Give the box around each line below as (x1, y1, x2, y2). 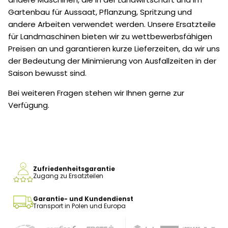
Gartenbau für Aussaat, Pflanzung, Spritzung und (8, 7, 192, 18)
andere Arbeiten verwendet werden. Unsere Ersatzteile (8, 19, 216, 30)
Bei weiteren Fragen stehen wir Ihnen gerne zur (8, 88, 184, 99)
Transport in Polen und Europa (33, 201, 126, 210)
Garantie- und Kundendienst (33, 194, 133, 203)
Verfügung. (8, 100, 49, 111)
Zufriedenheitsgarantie (33, 164, 115, 173)
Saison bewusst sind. (8, 68, 87, 79)
